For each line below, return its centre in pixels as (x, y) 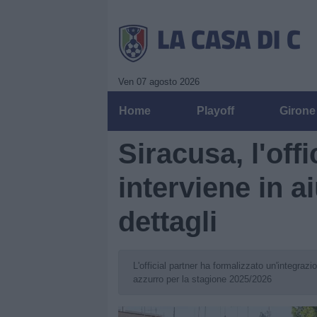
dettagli (168, 221)
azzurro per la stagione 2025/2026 (202, 279)
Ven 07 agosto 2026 (159, 82)
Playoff (215, 111)
